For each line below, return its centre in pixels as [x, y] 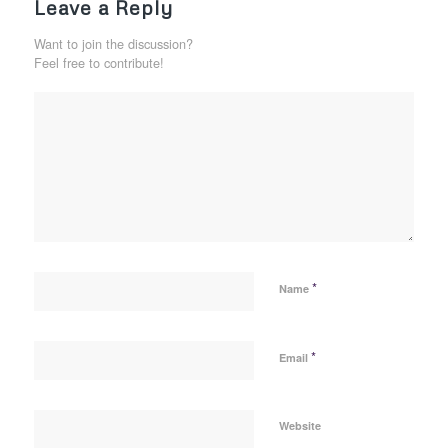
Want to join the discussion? [113, 44]
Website [299, 426]
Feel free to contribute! [98, 63]
